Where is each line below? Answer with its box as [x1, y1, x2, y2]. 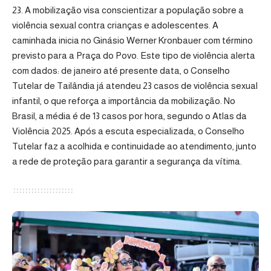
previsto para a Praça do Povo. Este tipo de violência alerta [12, 50, 255, 60]
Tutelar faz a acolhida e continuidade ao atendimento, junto [12, 141, 256, 151]
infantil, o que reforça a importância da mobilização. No [12, 96, 235, 106]
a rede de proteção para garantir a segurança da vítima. [12, 156, 242, 166]
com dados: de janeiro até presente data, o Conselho [12, 65, 230, 76]
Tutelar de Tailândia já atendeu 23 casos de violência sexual [12, 80, 258, 91]
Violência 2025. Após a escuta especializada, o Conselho [12, 126, 244, 136]
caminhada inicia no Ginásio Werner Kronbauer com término [12, 35, 253, 45]
